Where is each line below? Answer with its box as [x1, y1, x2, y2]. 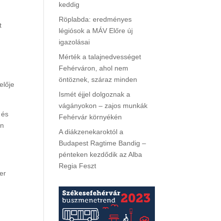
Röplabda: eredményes [59, 15, 132, 23]
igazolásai [59, 38, 90, 46]
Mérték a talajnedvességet [59, 53, 142, 61]
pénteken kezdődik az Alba [59, 150, 143, 158]
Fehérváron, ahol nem [59, 64, 129, 72]
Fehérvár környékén [59, 113, 122, 121]
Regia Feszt [59, 162, 97, 170]
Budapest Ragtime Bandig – [59, 139, 147, 147]
